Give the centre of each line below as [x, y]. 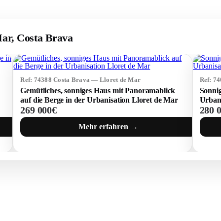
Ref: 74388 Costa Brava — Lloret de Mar [81, 80]
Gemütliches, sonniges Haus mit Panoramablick [98, 91]
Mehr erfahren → [109, 126]
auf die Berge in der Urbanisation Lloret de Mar [99, 100]
